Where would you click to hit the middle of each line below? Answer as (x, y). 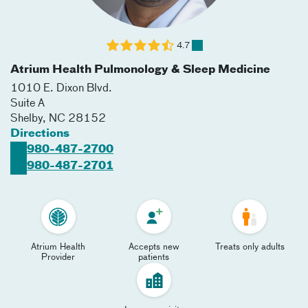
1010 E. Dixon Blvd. (61, 89)
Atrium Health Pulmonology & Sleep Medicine (140, 70)
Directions (40, 134)
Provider (58, 257)
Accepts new (154, 247)
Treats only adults (250, 247)
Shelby (26, 119)
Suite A (27, 104)
